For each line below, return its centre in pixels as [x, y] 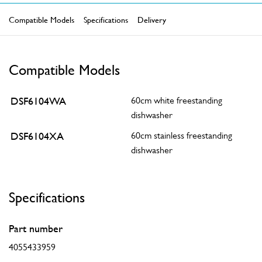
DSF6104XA [37, 136]
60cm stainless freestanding [182, 135]
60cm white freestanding [177, 100]
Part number [36, 228]
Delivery [152, 19]
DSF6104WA [38, 101]
